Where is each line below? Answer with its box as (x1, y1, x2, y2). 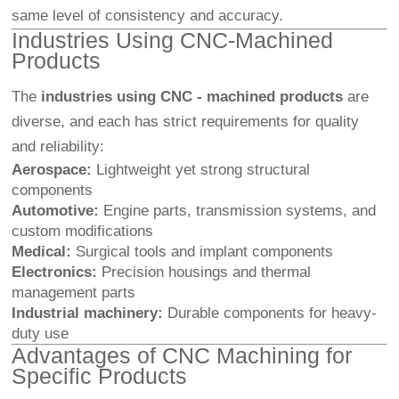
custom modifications (12, 223, 154, 240)
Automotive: (12, 202, 100, 220)
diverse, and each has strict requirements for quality (12, 113, 360, 131)
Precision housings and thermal (97, 264, 312, 281)
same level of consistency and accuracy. (12, 7, 284, 25)
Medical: (12, 243, 72, 261)
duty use (12, 325, 69, 343)
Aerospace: (12, 161, 93, 179)
